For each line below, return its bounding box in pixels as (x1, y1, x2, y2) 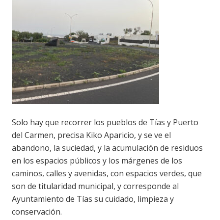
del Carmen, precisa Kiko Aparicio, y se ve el (12, 130, 171, 141)
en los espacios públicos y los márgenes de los (12, 155, 182, 166)
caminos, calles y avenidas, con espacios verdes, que (12, 168, 202, 179)
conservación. (12, 206, 62, 218)
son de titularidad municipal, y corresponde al (12, 181, 179, 192)
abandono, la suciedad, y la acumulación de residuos (12, 142, 203, 154)
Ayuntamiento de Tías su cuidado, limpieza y (12, 193, 174, 205)
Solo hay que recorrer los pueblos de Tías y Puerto (12, 117, 198, 128)
